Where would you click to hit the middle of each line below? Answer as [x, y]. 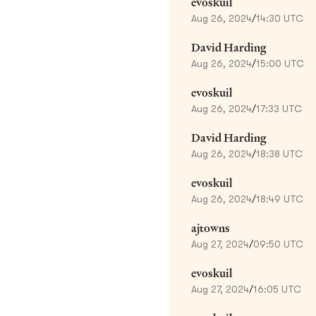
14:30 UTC [280, 18]
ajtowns [211, 228]
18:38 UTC [279, 153]
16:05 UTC [277, 289]
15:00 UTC [280, 63]
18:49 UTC [280, 199]
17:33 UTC [279, 108]
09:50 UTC [278, 244]
